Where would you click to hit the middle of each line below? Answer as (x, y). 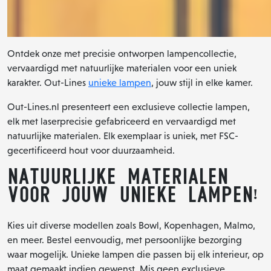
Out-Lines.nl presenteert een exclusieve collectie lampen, (129, 106)
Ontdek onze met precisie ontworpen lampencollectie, (122, 53)
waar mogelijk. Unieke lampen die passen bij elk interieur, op (135, 254)
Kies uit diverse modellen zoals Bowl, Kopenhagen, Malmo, (131, 225)
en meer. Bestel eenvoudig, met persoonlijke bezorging (125, 240)
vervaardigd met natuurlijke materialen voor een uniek (122, 68)
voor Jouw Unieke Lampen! (132, 194)
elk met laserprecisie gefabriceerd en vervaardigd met (122, 121)
